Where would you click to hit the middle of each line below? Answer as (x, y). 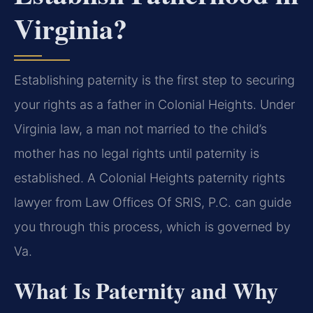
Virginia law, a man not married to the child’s (140, 129)
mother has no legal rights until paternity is (137, 154)
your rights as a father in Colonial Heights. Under (154, 105)
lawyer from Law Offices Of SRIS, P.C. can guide (153, 203)
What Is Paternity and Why (146, 290)
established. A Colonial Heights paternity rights (150, 178)
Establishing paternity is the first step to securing (154, 80)
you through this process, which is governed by (152, 227)
